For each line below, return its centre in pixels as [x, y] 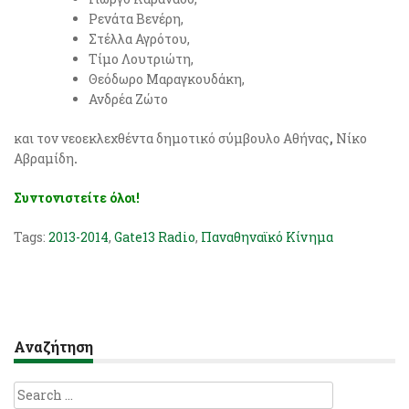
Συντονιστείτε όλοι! [77, 198]
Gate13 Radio [155, 237]
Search [36, 391]
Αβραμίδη [44, 158]
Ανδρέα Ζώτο [128, 99]
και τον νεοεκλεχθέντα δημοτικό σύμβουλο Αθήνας [172, 138]
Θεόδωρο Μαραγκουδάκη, [167, 79]
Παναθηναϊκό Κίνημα [267, 237]
